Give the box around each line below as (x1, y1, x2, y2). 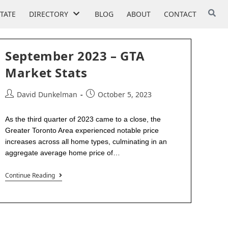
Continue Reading (5, 171, 55, 180)
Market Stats (5, 64, 88, 81)
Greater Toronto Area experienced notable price (5, 126, 159, 134)
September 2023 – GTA (5, 47, 145, 64)
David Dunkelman (17, 90, 78, 99)
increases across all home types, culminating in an (5, 137, 167, 146)
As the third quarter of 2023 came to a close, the (5, 115, 161, 123)
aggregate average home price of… (5, 149, 121, 157)
